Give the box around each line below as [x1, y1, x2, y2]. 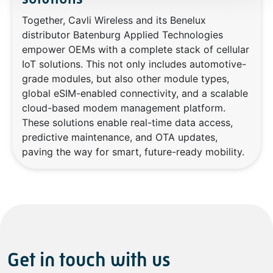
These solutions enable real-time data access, [22, 116, 233, 129]
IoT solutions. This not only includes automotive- [22, 58, 246, 71]
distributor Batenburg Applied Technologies [22, 29, 223, 41]
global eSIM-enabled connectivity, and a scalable [22, 87, 248, 100]
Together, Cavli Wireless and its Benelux [22, 14, 206, 27]
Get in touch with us [7, 249, 171, 272]
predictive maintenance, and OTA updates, [22, 131, 218, 144]
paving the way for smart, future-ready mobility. [22, 146, 244, 158]
